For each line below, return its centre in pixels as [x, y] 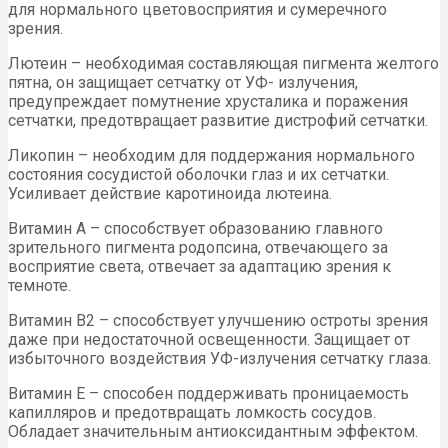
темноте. [39, 286]
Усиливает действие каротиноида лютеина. [170, 194]
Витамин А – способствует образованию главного [195, 229]
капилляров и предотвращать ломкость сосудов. [192, 413]
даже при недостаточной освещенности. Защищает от [209, 340]
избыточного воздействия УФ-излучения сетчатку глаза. [219, 359]
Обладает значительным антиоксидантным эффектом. [213, 432]
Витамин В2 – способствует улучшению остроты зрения [218, 321]
